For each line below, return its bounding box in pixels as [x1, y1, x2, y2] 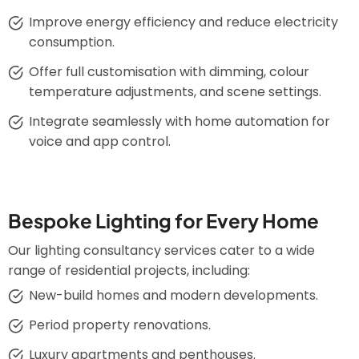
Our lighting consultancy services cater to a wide [8, 241, 315, 260]
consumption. [28, 33, 115, 51]
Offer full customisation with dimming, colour [28, 63, 309, 81]
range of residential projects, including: [8, 261, 250, 280]
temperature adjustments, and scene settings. [28, 83, 321, 101]
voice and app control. [28, 132, 171, 151]
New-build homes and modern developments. [28, 286, 318, 305]
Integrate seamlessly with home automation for [28, 112, 330, 131]
